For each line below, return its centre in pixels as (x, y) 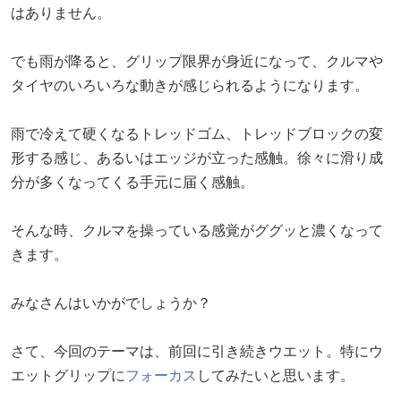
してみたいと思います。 (276, 375)
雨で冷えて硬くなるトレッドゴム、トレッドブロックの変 (197, 133)
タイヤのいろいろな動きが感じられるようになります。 (190, 85)
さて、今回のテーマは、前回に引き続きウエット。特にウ (197, 351)
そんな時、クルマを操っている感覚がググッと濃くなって (197, 230)
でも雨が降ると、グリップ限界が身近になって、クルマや (197, 61)
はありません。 (61, 13)
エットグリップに (68, 375)
